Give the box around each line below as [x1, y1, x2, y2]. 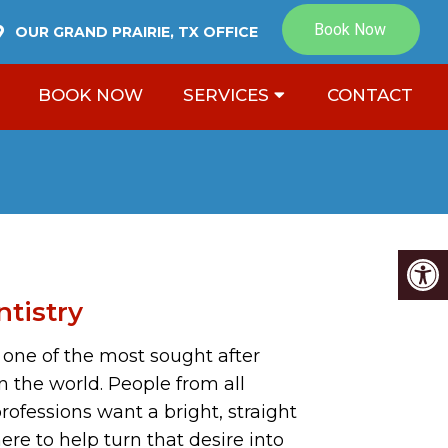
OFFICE [203, 23, 259, 41]
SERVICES [183, 85, 269, 105]
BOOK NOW [38, 85, 143, 105]
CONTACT [327, 85, 413, 105]
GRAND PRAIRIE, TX [53, 23, 204, 41]
